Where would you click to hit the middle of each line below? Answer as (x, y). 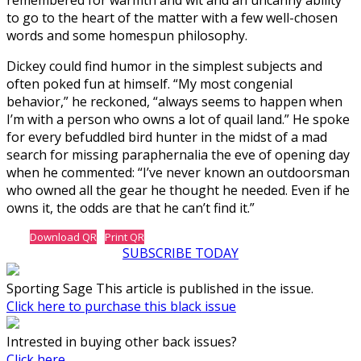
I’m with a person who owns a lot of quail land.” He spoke (178, 119)
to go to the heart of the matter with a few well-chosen (172, 17)
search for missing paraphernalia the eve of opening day (178, 154)
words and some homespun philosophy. (127, 35)
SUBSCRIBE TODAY (180, 253)
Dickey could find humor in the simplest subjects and (164, 66)
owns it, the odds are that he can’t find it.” (131, 207)
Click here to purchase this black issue (121, 306)
